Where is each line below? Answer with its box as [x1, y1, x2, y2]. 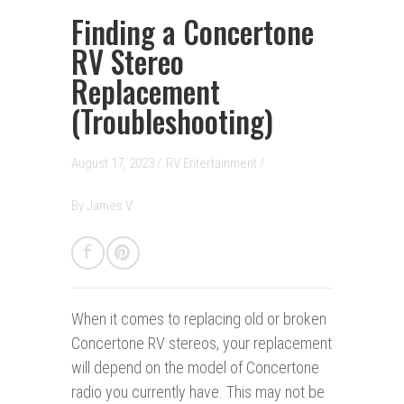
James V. [87, 197, 134, 215]
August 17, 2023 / [71, 155, 161, 172]
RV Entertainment [166, 155, 260, 172]
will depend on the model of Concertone [71, 358, 319, 378]
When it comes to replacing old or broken [71, 309, 326, 329]
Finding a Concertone [71, 10, 314, 55]
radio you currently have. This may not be [71, 382, 325, 402]
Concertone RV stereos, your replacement [71, 334, 332, 353]
